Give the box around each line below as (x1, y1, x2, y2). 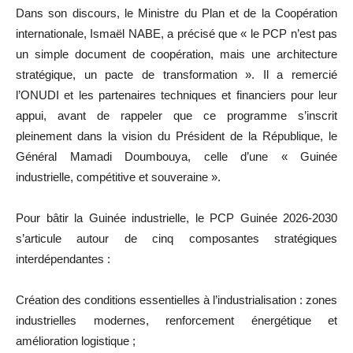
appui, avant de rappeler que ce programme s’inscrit (16, 108, 337, 122)
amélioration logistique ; (16, 333, 136, 347)
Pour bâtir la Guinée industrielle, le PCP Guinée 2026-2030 (16, 210, 337, 225)
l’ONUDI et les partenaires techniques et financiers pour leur (16, 87, 337, 102)
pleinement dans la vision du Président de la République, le (16, 128, 337, 143)
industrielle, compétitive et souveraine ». (16, 169, 221, 184)
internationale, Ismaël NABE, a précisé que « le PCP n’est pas (16, 26, 337, 40)
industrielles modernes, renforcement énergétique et (16, 313, 337, 327)
